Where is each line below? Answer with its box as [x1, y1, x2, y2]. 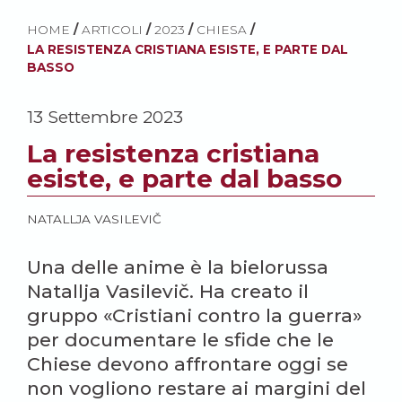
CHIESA [197, 22, 247, 38]
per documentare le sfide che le [27, 328, 334, 352]
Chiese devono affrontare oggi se [27, 353, 348, 376]
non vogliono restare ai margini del [27, 377, 366, 400]
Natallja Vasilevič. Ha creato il [27, 280, 309, 303]
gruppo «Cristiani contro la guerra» [27, 304, 362, 328]
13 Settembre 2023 [27, 106, 183, 128]
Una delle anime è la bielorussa [27, 256, 328, 279]
